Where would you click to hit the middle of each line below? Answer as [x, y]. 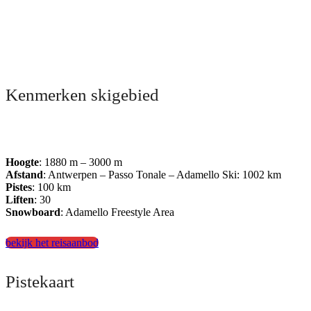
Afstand [24, 175]
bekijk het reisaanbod [52, 243]
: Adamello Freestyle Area [117, 212]
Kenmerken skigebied [82, 94]
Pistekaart [40, 282]
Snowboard [33, 212]
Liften [20, 200]
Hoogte [22, 162]
